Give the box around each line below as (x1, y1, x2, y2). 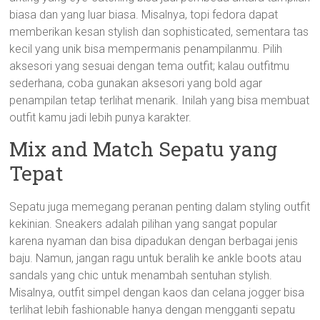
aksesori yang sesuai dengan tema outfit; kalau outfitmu (9, 59, 290, 73)
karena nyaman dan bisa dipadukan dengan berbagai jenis (9, 234, 299, 248)
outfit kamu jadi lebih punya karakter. (9, 111, 192, 124)
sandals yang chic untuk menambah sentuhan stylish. (9, 269, 273, 282)
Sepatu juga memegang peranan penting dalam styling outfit (9, 200, 311, 214)
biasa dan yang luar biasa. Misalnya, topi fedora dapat (9, 8, 279, 21)
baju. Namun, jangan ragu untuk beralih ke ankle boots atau (9, 251, 302, 265)
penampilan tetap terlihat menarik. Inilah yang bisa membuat (9, 94, 310, 107)
